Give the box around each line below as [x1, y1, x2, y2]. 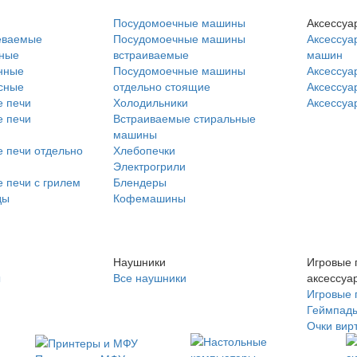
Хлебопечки [112, 142, 175, 158]
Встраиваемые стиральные [112, 110, 256, 126]
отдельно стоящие [112, 78, 210, 94]
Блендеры [112, 174, 167, 190]
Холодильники [112, 94, 188, 110]
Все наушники [112, 269, 186, 285]
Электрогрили [112, 158, 186, 174]
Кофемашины [112, 190, 186, 206]
